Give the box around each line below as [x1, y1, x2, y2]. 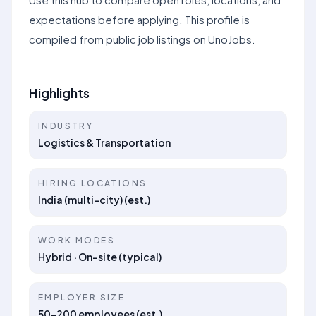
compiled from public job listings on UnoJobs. [29, 32, 255, 46]
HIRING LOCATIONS [38, 178, 147, 188]
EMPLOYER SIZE [38, 292, 126, 303]
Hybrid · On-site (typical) [38, 250, 162, 263]
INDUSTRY [38, 121, 94, 131]
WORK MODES [38, 235, 115, 245]
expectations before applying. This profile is [29, 13, 250, 26]
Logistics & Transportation [38, 136, 171, 149]
